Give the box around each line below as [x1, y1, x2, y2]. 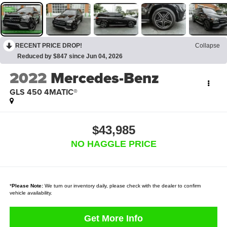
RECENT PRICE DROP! [15, 42, 82, 49]
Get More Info [84, 213, 143, 224]
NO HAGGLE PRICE [70, 139, 157, 149]
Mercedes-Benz [50, 66, 163, 89]
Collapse [195, 42, 220, 49]
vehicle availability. [9, 190, 52, 196]
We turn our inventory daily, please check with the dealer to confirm [43, 183, 201, 189]
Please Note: [11, 183, 43, 189]
